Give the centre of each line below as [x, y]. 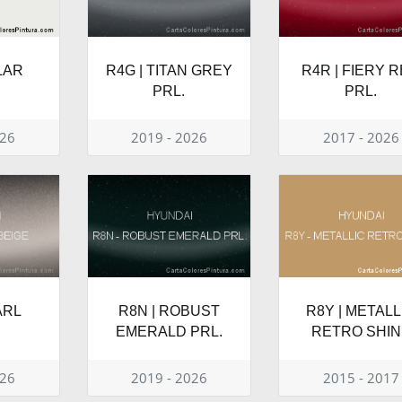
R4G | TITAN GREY [169, 70]
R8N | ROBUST [169, 310]
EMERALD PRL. [169, 331]
